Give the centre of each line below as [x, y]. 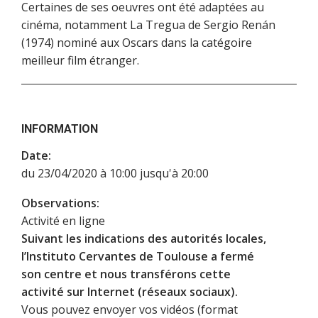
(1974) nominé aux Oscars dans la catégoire [137, 43]
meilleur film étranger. [80, 60]
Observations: [60, 203]
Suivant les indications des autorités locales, [144, 238]
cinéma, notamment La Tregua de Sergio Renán [148, 25]
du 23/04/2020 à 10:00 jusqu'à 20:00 [115, 173]
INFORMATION [60, 129]
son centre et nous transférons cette [126, 274]
